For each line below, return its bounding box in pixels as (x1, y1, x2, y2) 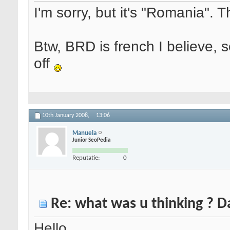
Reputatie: (72, 154, 100, 161)
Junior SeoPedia (72, 137, 110, 143)
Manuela (72, 129, 97, 137)
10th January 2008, (42, 112, 91, 119)
